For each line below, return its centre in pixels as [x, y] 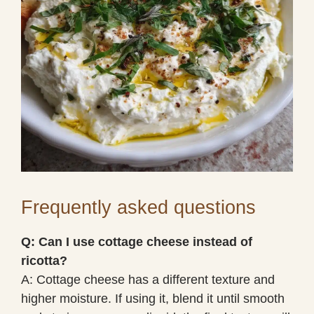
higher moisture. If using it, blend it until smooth [153, 298]
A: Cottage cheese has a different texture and [148, 279]
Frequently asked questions [138, 207]
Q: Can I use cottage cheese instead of [137, 241]
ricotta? [44, 260]
